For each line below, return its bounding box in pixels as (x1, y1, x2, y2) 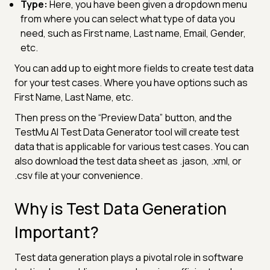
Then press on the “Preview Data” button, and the (14, 110, 232, 124)
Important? (14, 221, 99, 243)
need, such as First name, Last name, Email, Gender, (20, 26, 246, 40)
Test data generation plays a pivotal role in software (14, 250, 243, 264)
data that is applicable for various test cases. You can (14, 139, 249, 153)
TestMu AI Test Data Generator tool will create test (14, 125, 239, 139)
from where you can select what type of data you (20, 11, 235, 25)
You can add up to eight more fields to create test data (14, 61, 254, 75)
